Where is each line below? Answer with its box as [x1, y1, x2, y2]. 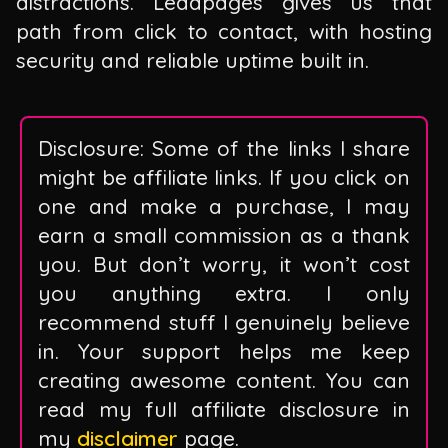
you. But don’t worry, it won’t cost [38, 251, 410, 278]
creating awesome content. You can [38, 367, 410, 394]
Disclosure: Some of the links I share [38, 135, 410, 162]
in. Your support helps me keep [38, 338, 410, 365]
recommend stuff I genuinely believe [38, 309, 410, 336]
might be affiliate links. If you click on [38, 164, 410, 191]
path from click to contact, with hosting [16, 17, 432, 44]
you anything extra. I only [38, 280, 410, 307]
